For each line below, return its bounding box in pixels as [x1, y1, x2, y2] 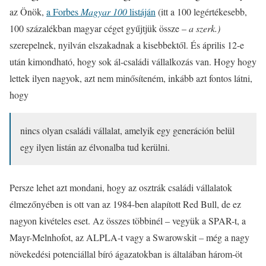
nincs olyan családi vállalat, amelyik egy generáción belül [20, 124, 235, 137]
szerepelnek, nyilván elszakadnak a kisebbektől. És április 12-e [9, 39, 244, 51]
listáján [127, 5, 156, 18]
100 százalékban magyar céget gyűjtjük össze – [9, 22, 189, 34]
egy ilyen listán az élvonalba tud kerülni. [20, 141, 170, 153]
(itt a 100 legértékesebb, [156, 5, 247, 18]
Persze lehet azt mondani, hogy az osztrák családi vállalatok [9, 181, 232, 194]
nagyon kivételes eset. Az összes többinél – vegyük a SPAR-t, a [9, 214, 246, 227]
